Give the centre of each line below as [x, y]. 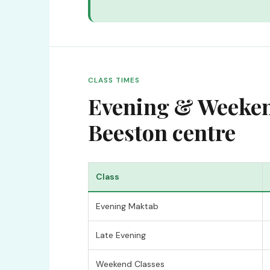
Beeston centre [162, 132]
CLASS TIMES [114, 80]
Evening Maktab [127, 206]
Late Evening [121, 235]
